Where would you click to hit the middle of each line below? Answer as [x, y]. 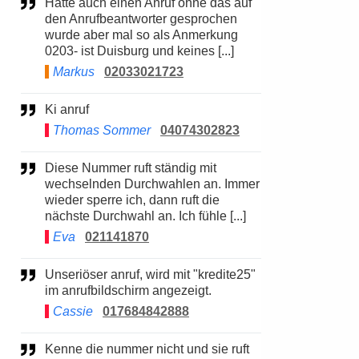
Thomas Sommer [102, 130]
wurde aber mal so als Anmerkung [141, 35]
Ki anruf [71, 109]
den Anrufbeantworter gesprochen [141, 19]
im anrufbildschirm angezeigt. [128, 290]
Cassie [73, 311]
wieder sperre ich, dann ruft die [132, 200]
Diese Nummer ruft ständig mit [50, 168]
